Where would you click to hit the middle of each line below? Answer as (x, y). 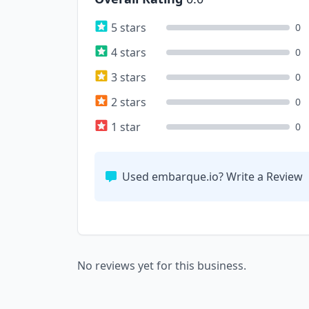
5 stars (129, 28)
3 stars (129, 77)
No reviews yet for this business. (162, 266)
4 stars (129, 52)
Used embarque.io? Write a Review (212, 177)
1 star (126, 127)
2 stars (129, 102)
